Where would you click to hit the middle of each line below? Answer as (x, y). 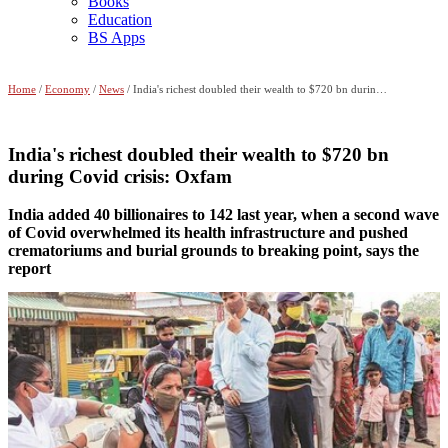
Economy (67, 89)
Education (120, 19)
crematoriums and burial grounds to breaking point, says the (213, 251)
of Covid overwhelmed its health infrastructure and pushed (208, 233)
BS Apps (116, 37)
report (29, 269)
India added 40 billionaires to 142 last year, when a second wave (223, 215)
